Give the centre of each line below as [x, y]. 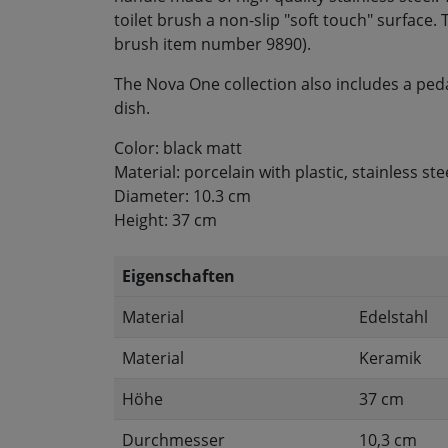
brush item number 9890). [212, 44]
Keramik [390, 358]
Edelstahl [393, 317]
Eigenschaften [178, 276]
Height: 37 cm [165, 220]
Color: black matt [178, 148]
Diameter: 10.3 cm [182, 196]
